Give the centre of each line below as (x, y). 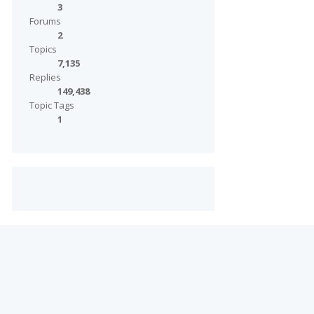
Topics (43, 49)
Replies (45, 77)
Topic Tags (52, 105)
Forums (45, 21)
